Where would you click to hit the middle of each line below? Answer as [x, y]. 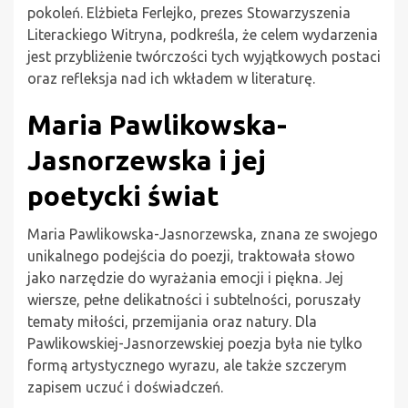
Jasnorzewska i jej [147, 160]
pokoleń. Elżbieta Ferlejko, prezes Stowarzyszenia [189, 12]
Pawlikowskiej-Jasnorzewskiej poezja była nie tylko [195, 343]
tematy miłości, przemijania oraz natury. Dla [172, 321]
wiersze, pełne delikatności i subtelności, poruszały [194, 299]
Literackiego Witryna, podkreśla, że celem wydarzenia [203, 34]
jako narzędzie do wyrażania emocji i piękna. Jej [185, 277]
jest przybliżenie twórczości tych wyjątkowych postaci [204, 56]
